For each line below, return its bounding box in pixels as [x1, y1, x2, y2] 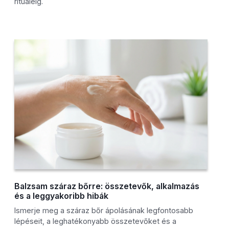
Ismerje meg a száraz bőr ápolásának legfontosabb [14, 206, 194, 215]
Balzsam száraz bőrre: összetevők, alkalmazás [14, 181, 200, 192]
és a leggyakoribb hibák [14, 191, 109, 201]
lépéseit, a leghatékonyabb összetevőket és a [14, 217, 177, 226]
